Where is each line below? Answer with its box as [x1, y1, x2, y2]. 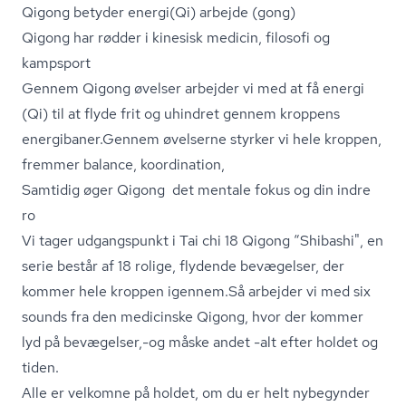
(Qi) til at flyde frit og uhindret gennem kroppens [22, 104, 340, 123]
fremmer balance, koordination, [22, 155, 225, 174]
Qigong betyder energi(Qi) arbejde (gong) [22, 3, 295, 22]
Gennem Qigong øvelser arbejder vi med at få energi [22, 79, 364, 98]
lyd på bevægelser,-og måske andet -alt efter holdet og [22, 333, 378, 352]
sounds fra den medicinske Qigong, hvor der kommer [22, 307, 363, 326]
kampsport [22, 53, 91, 72]
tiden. [22, 358, 59, 377]
